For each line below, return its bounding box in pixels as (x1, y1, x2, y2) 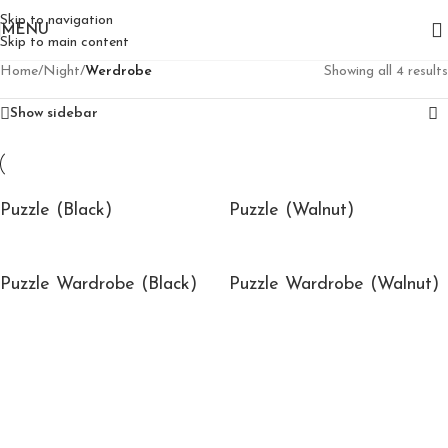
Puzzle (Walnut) (229, 201, 354, 220)
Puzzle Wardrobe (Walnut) (229, 275, 439, 294)
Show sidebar (10, 106, 98, 121)
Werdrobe (85, 64, 152, 79)
